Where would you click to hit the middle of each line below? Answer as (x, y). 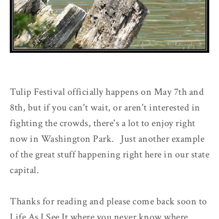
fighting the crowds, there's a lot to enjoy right (103, 123)
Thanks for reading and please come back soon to (109, 201)
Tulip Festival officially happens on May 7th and (107, 92)
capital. (24, 170)
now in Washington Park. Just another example (107, 139)
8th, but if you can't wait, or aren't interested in (105, 107)
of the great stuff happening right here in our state (109, 154)
